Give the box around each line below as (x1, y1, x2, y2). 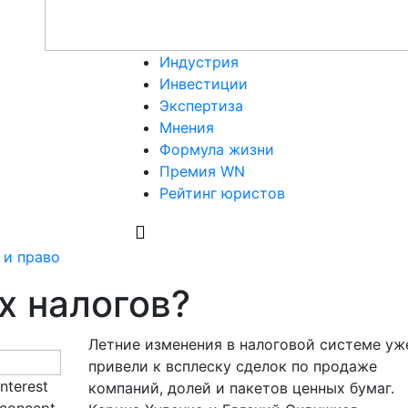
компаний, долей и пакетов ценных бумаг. (87, 379, 394, 397)
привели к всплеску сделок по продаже (87, 357, 377, 375)
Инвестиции (159, 75, 248, 93)
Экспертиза (159, 97, 243, 115)
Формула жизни (159, 140, 274, 158)
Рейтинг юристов (159, 184, 285, 202)
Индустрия (159, 53, 239, 71)
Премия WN (159, 162, 245, 180)
